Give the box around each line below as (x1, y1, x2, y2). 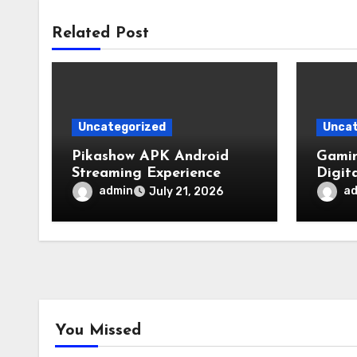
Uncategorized (78, 120, 166, 134)
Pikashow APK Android (72, 149, 229, 164)
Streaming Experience (72, 166, 221, 181)
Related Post (52, 25, 149, 41)
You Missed (55, 323, 141, 339)
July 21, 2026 (149, 185, 223, 198)
